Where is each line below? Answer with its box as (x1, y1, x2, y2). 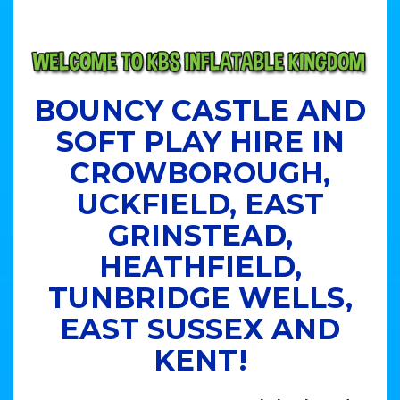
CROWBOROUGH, (70, 154, 330, 190)
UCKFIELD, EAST (76, 186, 324, 221)
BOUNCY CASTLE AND (34, 92, 366, 128)
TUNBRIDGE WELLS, (47, 279, 353, 315)
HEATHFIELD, (98, 248, 302, 284)
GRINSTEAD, (107, 217, 293, 253)
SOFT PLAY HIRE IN (55, 123, 345, 159)
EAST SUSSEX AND (60, 311, 340, 346)
